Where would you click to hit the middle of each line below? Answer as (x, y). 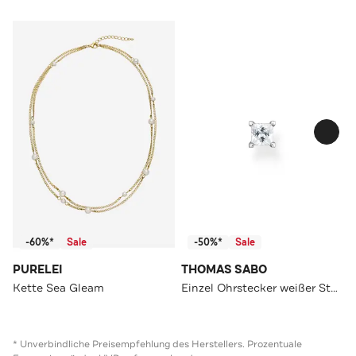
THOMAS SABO (224, 269)
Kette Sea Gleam (58, 287)
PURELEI (38, 269)
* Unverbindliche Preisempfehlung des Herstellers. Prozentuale (157, 344)
